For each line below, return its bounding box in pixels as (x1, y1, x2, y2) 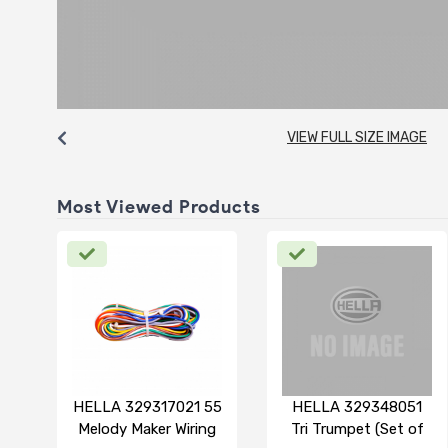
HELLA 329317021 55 (72, 397, 222, 416)
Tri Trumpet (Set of (290, 419, 424, 438)
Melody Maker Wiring (78, 419, 216, 438)
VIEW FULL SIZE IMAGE (287, 128, 427, 146)
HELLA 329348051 (292, 397, 422, 416)
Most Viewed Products (57, 195, 261, 218)
